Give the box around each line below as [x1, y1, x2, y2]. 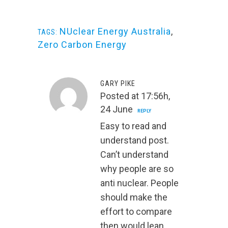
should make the [100, 192, 167, 203]
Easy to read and [100, 121, 166, 132]
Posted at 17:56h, [100, 91, 170, 102]
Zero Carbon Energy [38, 39, 127, 50]
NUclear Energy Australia [60, 26, 171, 37]
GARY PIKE [100, 79, 135, 88]
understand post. [100, 135, 169, 146]
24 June [100, 104, 133, 115]
